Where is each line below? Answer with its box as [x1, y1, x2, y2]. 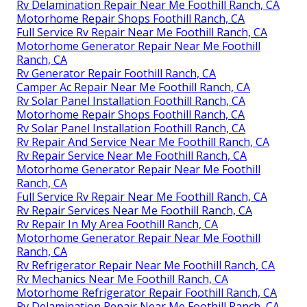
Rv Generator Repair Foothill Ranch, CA [16, 65, 216, 81]
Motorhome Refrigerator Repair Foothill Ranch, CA [16, 284, 277, 300]
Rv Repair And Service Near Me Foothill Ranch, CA [16, 134, 269, 149]
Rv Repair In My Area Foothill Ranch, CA [16, 216, 218, 232]
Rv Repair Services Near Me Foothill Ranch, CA [16, 202, 252, 218]
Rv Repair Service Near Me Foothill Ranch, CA [16, 147, 247, 163]
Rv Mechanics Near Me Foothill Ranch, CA [16, 271, 228, 286]
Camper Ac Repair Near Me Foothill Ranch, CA [16, 79, 250, 95]
